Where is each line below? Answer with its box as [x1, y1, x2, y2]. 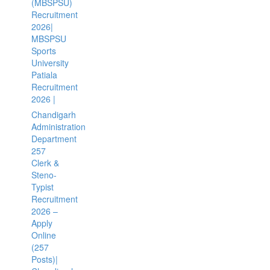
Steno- [31, 169, 57, 181]
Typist [31, 181, 54, 193]
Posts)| [31, 253, 58, 265]
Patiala [31, 69, 57, 81]
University [31, 57, 69, 69]
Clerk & [31, 157, 59, 169]
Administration [31, 121, 86, 133]
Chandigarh [31, 108, 76, 121]
